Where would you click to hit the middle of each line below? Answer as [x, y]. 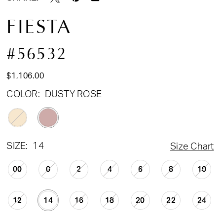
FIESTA [39, 27]
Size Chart [192, 147]
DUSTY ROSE [73, 94]
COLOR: [23, 94]
